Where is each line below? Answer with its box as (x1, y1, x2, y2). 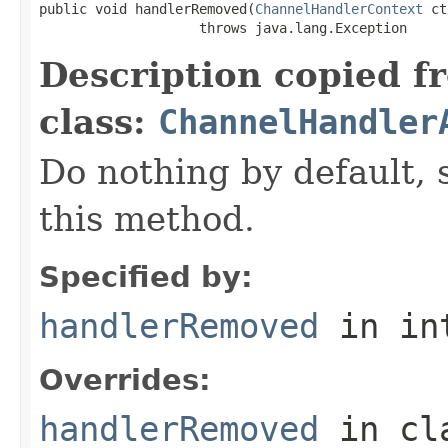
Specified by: (39, 259, 253, 294)
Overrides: (39, 362, 211, 397)
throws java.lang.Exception (39, 19, 407, 36)
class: (39, 101, 158, 142)
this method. (39, 198, 255, 239)
